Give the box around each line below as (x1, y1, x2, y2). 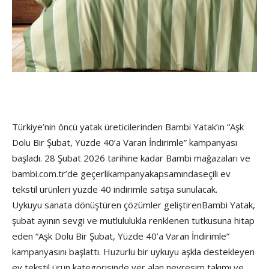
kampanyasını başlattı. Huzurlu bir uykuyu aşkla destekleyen (12, 245, 255, 258)
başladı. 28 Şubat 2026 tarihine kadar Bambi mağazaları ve (12, 151, 250, 164)
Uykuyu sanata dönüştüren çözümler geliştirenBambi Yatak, (12, 198, 255, 211)
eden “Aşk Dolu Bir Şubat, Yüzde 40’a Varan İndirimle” (12, 229, 229, 242)
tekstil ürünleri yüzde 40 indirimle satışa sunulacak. (12, 183, 217, 195)
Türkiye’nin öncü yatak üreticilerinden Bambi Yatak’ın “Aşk (12, 120, 244, 133)
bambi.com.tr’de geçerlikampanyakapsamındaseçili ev (12, 167, 231, 180)
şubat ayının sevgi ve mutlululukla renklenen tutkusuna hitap (12, 214, 255, 226)
